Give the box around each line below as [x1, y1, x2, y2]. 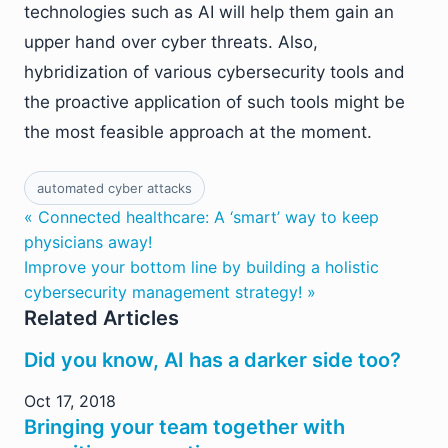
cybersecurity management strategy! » [24, 282, 316, 302]
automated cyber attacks [37, 180, 192, 196]
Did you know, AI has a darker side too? [24, 348, 401, 372]
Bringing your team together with [24, 415, 345, 439]
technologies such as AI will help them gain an [24, 2, 394, 22]
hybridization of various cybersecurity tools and [24, 62, 405, 82]
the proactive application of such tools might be [24, 92, 405, 112]
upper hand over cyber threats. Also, [24, 32, 318, 52]
